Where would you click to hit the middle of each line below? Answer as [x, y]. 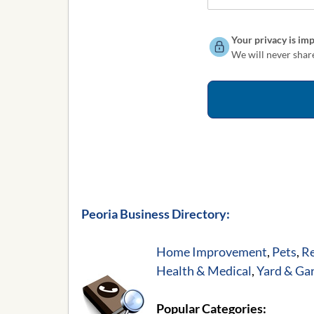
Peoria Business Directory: [156, 214]
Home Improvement [212, 252]
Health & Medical [204, 271]
